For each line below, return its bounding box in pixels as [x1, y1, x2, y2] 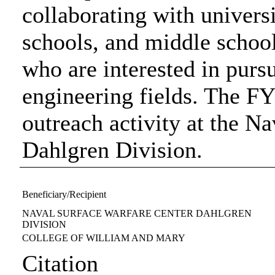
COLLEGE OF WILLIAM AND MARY [22, 233, 186, 243]
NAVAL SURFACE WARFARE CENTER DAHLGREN [22, 208, 252, 219]
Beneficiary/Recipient [22, 189, 107, 199]
